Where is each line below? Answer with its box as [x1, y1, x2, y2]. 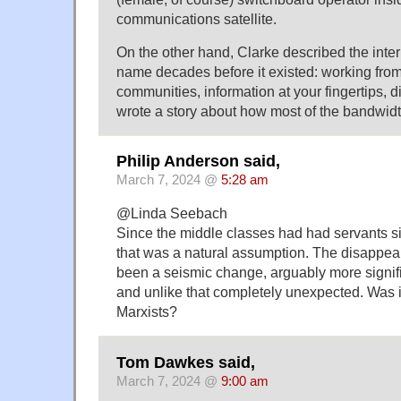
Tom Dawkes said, [116, 353, 255, 371]
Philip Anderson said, [116, 152, 280, 171]
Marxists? [116, 303, 177, 320]
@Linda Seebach [116, 205, 227, 222]
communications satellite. [116, 10, 277, 27]
